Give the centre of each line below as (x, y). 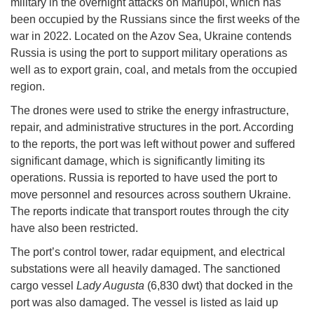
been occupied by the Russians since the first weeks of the (155, 20)
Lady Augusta (110, 286)
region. (28, 87)
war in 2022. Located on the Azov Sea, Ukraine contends (151, 36)
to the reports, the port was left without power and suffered (153, 144)
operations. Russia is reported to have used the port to (144, 178)
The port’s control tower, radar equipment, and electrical (148, 252)
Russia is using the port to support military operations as (149, 53)
